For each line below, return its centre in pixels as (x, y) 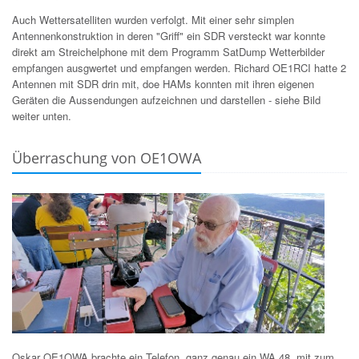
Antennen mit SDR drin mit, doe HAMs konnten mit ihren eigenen (163, 83)
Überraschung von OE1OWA (107, 157)
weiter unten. (42, 115)
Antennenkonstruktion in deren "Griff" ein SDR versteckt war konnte (169, 35)
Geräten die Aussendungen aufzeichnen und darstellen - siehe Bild (166, 99)
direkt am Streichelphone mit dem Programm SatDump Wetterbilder (168, 51)
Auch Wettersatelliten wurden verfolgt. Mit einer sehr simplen (153, 19)
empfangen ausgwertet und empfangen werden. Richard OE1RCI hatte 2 (179, 67)
